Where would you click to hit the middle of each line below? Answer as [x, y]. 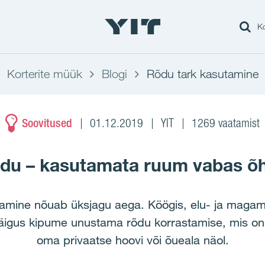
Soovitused [47, 123]
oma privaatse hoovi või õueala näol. [132, 240]
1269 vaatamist [226, 123]
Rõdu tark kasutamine [202, 74]
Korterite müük [44, 74]
